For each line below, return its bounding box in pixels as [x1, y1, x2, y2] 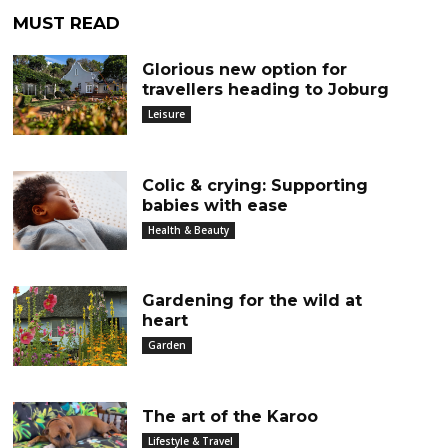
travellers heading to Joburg [141, 80, 389, 99]
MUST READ [13, 13, 121, 33]
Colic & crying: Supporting [141, 175, 368, 195]
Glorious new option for [141, 60, 347, 79]
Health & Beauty [147, 222, 229, 237]
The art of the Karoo [141, 406, 318, 426]
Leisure [147, 107, 185, 121]
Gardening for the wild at [141, 291, 362, 310]
